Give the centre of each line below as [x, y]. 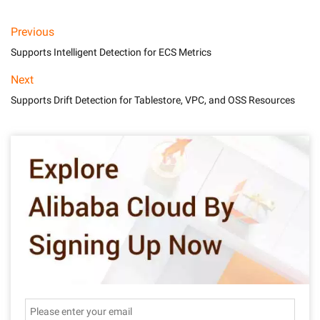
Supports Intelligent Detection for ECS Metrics [111, 52]
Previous [32, 32]
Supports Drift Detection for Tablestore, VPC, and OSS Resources [153, 100]
